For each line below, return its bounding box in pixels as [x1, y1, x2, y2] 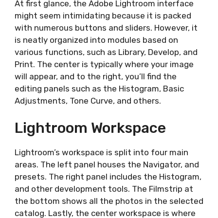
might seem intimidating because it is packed [15, 10, 191, 20]
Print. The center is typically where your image [15, 59, 194, 69]
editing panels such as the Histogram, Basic [15, 83, 184, 93]
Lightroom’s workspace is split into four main [15, 147, 188, 157]
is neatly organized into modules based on [15, 35, 178, 45]
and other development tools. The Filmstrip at [15, 184, 193, 194]
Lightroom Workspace [15, 119, 166, 137]
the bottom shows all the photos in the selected [15, 196, 203, 206]
